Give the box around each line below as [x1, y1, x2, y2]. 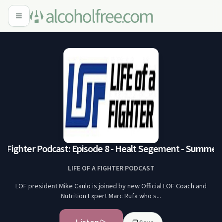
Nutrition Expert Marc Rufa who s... [61, 191, 161, 201]
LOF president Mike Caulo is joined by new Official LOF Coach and [15, 181, 207, 191]
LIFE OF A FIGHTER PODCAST [67, 164, 155, 173]
